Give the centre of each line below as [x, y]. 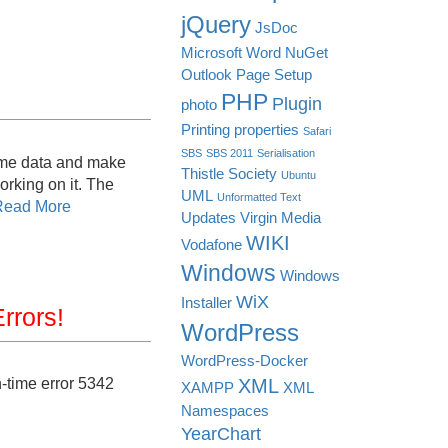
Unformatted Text [259, 197]
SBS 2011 [229, 153]
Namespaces [225, 411]
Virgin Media [280, 218]
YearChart [221, 434]
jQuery [216, 24]
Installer [206, 303]
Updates [208, 218]
